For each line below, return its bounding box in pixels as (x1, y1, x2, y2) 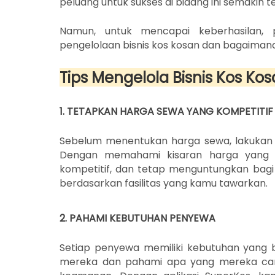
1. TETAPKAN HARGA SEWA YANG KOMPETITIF (60, 104, 273, 119)
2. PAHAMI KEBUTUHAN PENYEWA (60, 211, 215, 226)
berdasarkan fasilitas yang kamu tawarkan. (60, 176, 268, 191)
